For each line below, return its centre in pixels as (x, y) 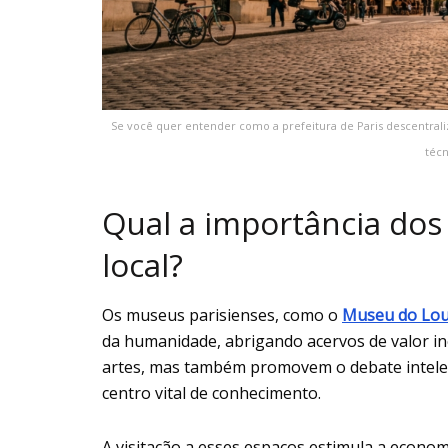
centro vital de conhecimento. (211, 392)
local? (142, 265)
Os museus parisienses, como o (222, 314)
